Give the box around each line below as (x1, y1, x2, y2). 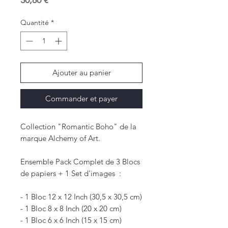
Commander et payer (45, 94, 118, 104)
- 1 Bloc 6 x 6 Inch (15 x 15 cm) (20, 215, 122, 225)
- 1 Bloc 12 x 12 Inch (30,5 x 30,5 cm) (20, 192, 142, 202)
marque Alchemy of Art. (20, 133, 100, 144)
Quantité (20, 18, 49, 27)
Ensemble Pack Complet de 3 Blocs (20, 157, 140, 167)
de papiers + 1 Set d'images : (20, 168, 121, 179)
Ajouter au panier (52, 68, 111, 78)
